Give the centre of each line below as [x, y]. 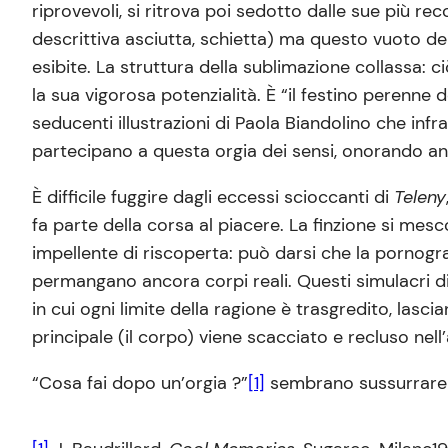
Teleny [420, 196]
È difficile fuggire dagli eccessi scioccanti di [213, 196]
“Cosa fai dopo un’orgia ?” [140, 382]
